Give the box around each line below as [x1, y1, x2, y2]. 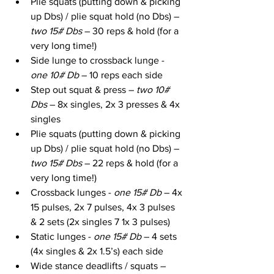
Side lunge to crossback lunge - [31, 54, 167, 65]
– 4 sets [141, 231, 179, 242]
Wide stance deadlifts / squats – [31, 260, 168, 271]
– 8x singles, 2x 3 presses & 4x [47, 98, 182, 109]
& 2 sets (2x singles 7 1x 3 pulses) [31, 216, 170, 227]
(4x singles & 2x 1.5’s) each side [31, 245, 163, 256]
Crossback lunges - [31, 187, 114, 198]
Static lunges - [31, 231, 94, 242]
